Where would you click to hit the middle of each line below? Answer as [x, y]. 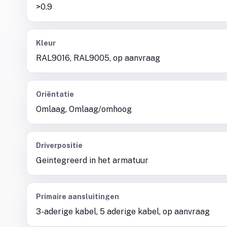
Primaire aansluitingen [78, 197]
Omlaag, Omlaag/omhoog [84, 109]
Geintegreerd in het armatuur [92, 160]
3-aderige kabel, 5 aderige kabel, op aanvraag [123, 212]
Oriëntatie [55, 94]
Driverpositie [59, 145]
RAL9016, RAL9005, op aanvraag [98, 58]
